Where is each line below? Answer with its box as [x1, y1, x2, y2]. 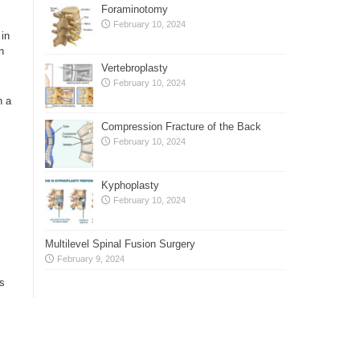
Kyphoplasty [101, 178, 159, 191]
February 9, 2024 [57, 253, 125, 264]
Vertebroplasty [101, 61, 168, 74]
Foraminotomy [101, 2, 168, 15]
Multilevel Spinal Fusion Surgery [45, 237, 195, 250]
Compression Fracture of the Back [101, 120, 261, 133]
